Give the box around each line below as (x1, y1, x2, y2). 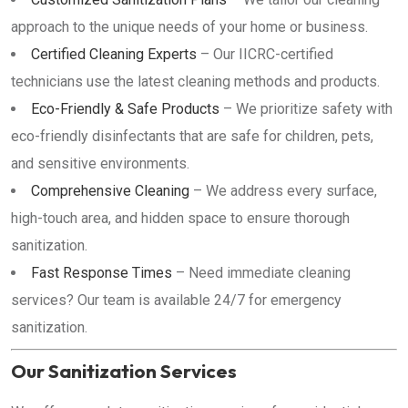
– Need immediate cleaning (172, 264, 351, 281)
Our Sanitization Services (11, 359, 237, 382)
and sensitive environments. (11, 155, 189, 172)
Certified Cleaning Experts (31, 46, 197, 63)
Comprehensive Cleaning (31, 182, 189, 199)
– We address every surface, (189, 182, 377, 199)
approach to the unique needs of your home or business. (11, 18, 368, 36)
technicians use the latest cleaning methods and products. (11, 73, 380, 90)
